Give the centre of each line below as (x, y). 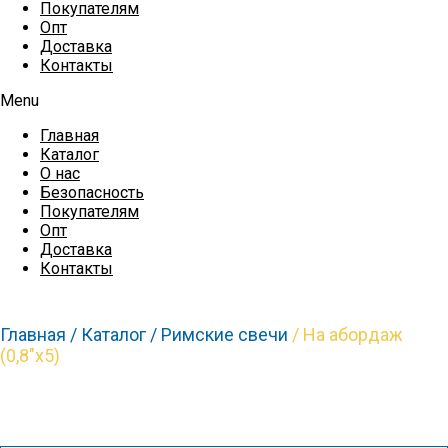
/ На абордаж (345, 334)
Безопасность (92, 192)
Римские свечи (224, 334)
